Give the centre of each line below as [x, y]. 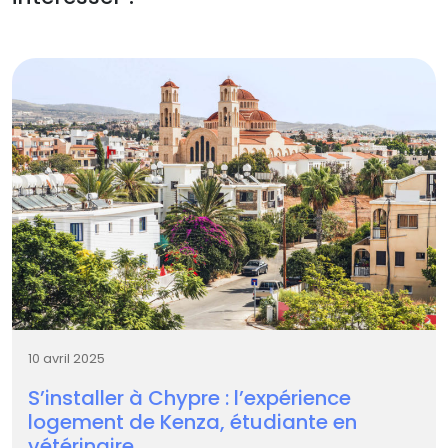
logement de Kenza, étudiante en [192, 421]
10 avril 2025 [66, 358]
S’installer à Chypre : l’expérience [189, 397]
